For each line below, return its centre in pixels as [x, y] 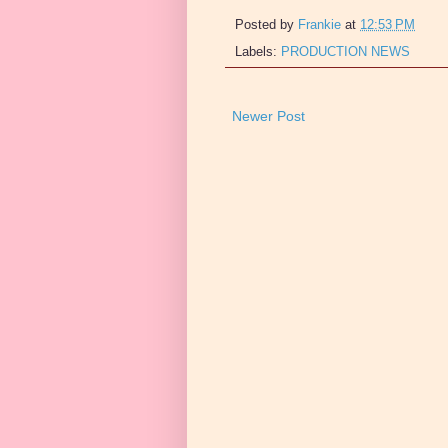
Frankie [319, 25]
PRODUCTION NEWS [345, 51]
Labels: [258, 51]
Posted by [266, 25]
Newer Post [268, 115]
